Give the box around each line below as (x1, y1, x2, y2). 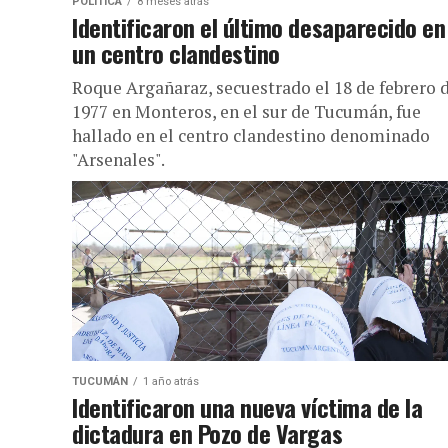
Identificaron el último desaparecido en (72, 9, 446, 45)
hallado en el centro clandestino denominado (72, 124, 430, 147)
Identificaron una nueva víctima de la (72, 389, 423, 425)
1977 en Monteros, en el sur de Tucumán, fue (72, 100, 421, 123)
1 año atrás (143, 375, 199, 388)
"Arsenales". (72, 148, 165, 171)
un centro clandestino (72, 35, 280, 71)
